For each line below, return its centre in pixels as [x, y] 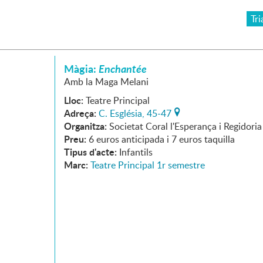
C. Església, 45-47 [135, 113]
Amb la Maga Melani [106, 82]
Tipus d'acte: [90, 152]
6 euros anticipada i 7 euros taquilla [162, 139]
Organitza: [85, 126]
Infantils [136, 152]
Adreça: [80, 113]
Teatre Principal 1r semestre [148, 165]
